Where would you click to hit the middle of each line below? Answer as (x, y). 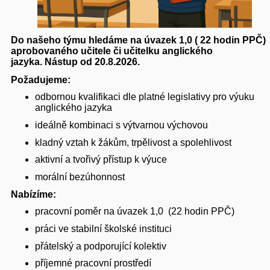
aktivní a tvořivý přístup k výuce (101, 160)
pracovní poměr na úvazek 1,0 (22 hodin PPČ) (135, 212)
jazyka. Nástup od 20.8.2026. (75, 61)
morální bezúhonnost (80, 177)
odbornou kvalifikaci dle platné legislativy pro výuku (145, 97)
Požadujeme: (41, 80)
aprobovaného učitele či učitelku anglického (112, 51)
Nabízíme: (33, 194)
